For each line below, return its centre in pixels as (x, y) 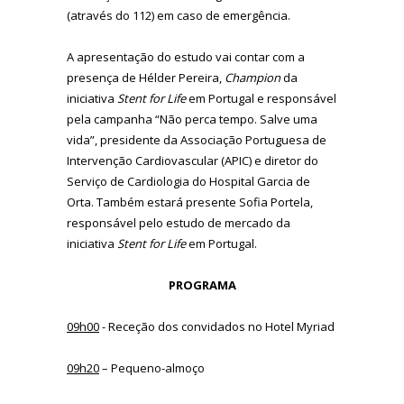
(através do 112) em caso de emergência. (179, 15)
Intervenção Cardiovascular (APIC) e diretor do (193, 160)
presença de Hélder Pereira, (146, 77)
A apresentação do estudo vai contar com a (186, 56)
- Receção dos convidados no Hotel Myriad (217, 326)
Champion (252, 77)
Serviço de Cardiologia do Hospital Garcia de (188, 181)
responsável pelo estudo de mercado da (179, 222)
